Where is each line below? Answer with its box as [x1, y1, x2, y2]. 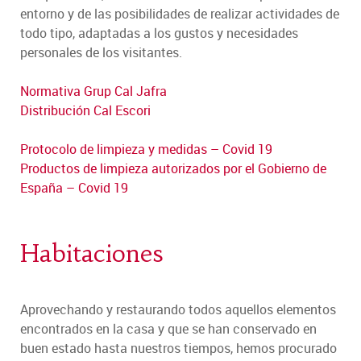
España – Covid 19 [20, 178, 128, 197]
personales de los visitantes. [20, 43, 182, 61]
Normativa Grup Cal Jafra [20, 81, 167, 100]
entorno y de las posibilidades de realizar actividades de [20, 4, 339, 23]
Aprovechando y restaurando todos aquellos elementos [20, 300, 336, 318]
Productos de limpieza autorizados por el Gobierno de [20, 159, 326, 177]
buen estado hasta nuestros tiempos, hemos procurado [20, 338, 337, 357]
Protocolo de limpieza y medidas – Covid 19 [20, 139, 272, 158]
